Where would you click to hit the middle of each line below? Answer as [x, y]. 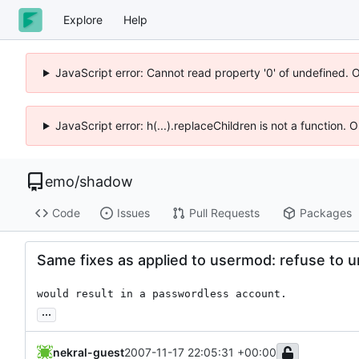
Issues [133, 213]
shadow [106, 182]
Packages [325, 213]
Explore [83, 19]
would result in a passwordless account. [162, 293]
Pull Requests [224, 213]
